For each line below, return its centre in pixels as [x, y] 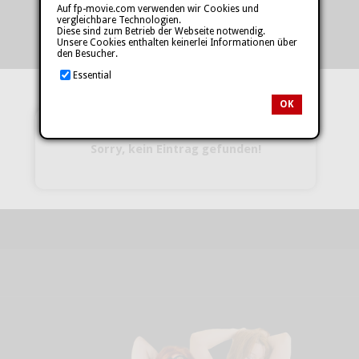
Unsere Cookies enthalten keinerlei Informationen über [177, 42]
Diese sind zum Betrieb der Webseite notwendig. [161, 31]
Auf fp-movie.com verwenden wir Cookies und [158, 9]
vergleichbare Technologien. [119, 20]
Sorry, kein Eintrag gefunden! [175, 149]
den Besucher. [87, 54]
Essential [92, 75]
